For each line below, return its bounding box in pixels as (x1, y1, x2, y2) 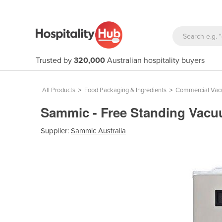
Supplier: (41, 126, 71, 135)
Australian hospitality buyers (105, 55, 205, 65)
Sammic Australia (71, 126, 126, 135)
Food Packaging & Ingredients (84, 86, 166, 94)
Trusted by (36, 55, 74, 65)
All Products (42, 86, 75, 94)
